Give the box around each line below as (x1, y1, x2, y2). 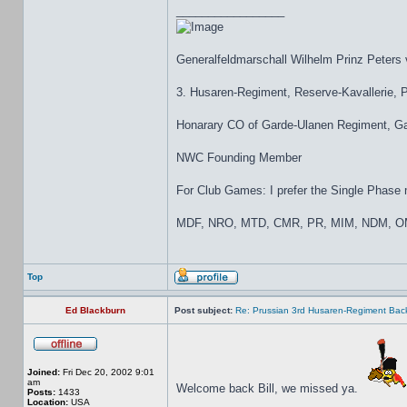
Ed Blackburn (65, 305, 125, 315)
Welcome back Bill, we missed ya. (176, 382, 362, 395)
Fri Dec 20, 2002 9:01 (60, 367, 154, 377)
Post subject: (174, 305, 233, 315)
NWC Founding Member (176, 151, 302, 164)
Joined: (27, 367, 60, 377)
